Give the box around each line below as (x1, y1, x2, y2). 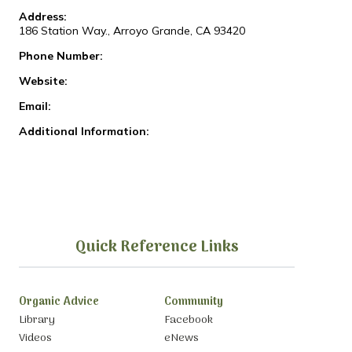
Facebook (163, 310, 213, 329)
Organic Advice (18, 293, 99, 312)
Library (18, 310, 55, 329)
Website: (18, 74, 68, 89)
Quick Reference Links (75, 235, 239, 261)
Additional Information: (18, 124, 149, 139)
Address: (18, 9, 67, 24)
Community (163, 293, 223, 312)
